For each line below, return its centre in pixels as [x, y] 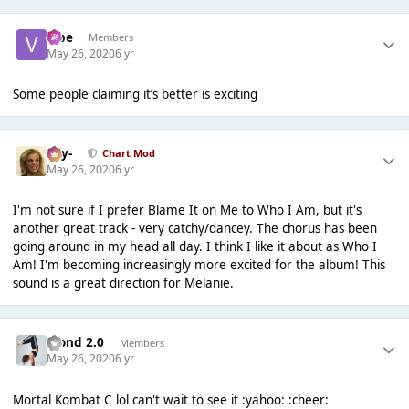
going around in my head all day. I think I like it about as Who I [194, 247]
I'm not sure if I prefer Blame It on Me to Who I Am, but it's [187, 210]
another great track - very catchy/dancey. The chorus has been [194, 229]
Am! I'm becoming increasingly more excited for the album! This [199, 265]
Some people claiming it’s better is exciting [135, 94]
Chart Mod [128, 153]
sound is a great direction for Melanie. [123, 283]
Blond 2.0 [76, 343]
